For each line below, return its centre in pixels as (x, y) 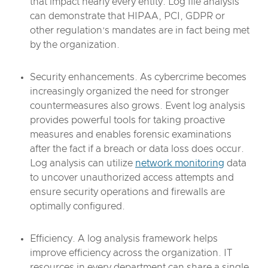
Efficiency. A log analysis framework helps (124, 239)
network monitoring (180, 163)
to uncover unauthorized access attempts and (132, 178)
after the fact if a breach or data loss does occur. (137, 149)
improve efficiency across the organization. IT (131, 253)
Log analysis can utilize (83, 163)
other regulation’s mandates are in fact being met (140, 31)
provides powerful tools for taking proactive (127, 120)
